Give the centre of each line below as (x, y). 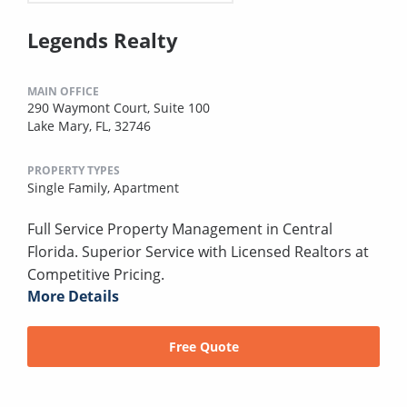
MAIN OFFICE (63, 92)
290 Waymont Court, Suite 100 (119, 108)
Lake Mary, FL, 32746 (89, 126)
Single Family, (70, 188)
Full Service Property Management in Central (180, 229)
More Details (73, 297)
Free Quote (203, 347)
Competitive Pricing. (96, 275)
